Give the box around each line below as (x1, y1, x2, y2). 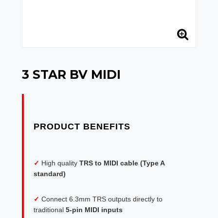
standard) (34, 170, 66, 178)
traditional (34, 206, 66, 214)
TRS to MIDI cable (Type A (79, 159, 164, 167)
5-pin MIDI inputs (66, 206, 123, 214)
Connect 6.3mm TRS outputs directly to (41, 195, 163, 203)
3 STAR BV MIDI (22, 67, 121, 82)
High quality (41, 159, 79, 167)
